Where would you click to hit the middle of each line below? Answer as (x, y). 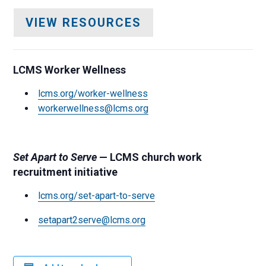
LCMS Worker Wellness (70, 70)
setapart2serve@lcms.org (92, 220)
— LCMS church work (150, 157)
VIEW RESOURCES (84, 23)
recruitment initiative (66, 172)
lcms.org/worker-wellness (93, 94)
